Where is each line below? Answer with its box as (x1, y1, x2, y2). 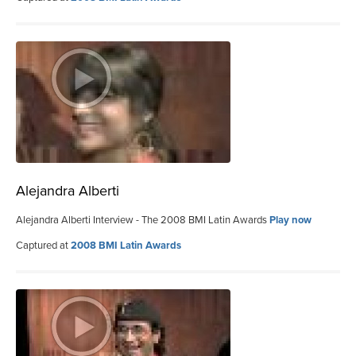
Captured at (16, 238, 71, 252)
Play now (269, 213, 311, 226)
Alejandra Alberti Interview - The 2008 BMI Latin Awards (16, 213, 269, 226)
